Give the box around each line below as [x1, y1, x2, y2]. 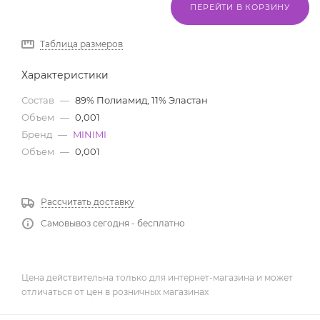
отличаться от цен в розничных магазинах [21, 286, 209, 298]
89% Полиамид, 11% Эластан [75, 94, 208, 106]
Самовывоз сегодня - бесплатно [41, 218, 185, 229]
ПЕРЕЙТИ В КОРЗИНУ [190, 2, 290, 13]
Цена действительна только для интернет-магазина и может [21, 272, 293, 284]
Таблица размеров [40, 39, 123, 50]
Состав [21, 94, 56, 106]
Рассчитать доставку [41, 196, 134, 208]
